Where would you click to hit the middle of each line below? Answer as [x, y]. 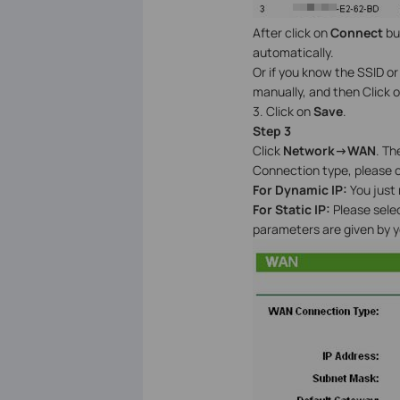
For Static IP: [292, 210]
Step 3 [271, 131]
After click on [291, 33]
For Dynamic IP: [300, 190]
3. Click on [283, 112]
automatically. [293, 53]
